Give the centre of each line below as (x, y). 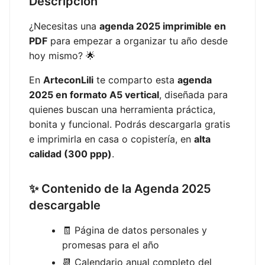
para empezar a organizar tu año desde (138, 41)
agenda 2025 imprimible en (163, 26)
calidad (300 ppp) (70, 153)
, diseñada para (193, 94)
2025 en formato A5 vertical (94, 94)
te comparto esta (135, 80)
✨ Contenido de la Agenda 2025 (120, 188)
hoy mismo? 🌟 (62, 55)
